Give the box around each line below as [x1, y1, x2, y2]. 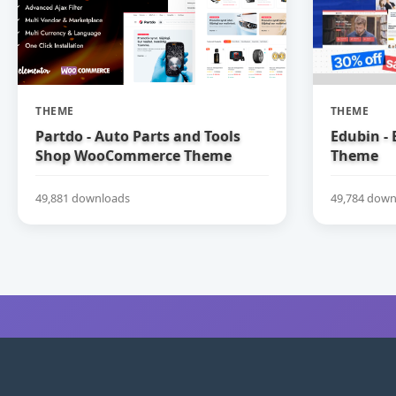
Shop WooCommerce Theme [35, 146, 232, 165]
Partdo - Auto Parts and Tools [35, 126, 240, 146]
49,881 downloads [35, 189, 130, 206]
